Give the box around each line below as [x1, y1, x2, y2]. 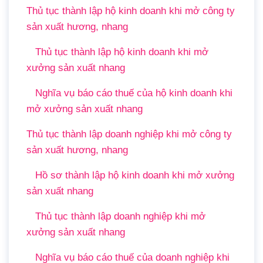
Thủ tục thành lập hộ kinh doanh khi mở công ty [26, 5, 235, 16]
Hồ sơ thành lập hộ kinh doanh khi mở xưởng [35, 170, 234, 181]
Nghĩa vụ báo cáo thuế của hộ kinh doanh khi [35, 87, 232, 99]
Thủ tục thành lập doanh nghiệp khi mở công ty [26, 129, 232, 140]
